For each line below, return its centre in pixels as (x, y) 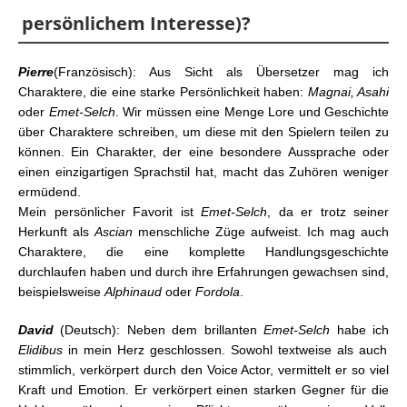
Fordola (218, 292)
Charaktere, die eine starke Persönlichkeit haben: (161, 92)
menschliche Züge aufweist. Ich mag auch (261, 232)
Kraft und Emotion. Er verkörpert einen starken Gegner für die (203, 390)
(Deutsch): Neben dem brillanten (162, 330)
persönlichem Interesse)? (136, 24)
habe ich (360, 330)
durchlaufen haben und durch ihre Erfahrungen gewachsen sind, (203, 272)
